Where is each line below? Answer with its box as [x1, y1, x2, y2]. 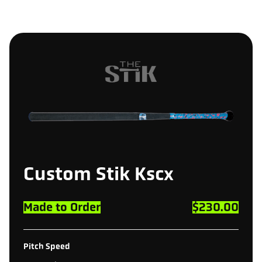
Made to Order [23, 199, 101, 214]
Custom [23, 162, 91, 185]
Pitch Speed [23, 241, 70, 251]
